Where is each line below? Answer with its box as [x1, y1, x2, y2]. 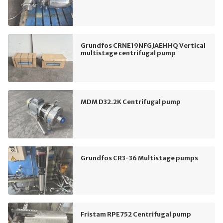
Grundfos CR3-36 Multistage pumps [81, 154, 198, 162]
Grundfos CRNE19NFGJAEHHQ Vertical [81, 41, 206, 50]
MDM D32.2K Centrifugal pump [81, 98, 181, 106]
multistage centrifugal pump [81, 49, 176, 57]
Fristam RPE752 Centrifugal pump [81, 210, 191, 219]
